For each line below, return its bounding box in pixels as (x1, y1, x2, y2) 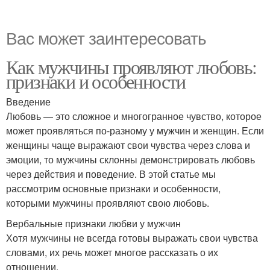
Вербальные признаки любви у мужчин (6, 216, 181, 231)
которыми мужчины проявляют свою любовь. (6, 196, 209, 210)
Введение (6, 95, 51, 109)
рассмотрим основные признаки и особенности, (6, 181, 221, 196)
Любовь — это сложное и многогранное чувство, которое (6, 109, 262, 124)
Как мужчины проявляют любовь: (6, 54, 257, 80)
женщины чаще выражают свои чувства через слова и (6, 138, 250, 152)
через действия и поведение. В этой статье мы (6, 167, 216, 181)
